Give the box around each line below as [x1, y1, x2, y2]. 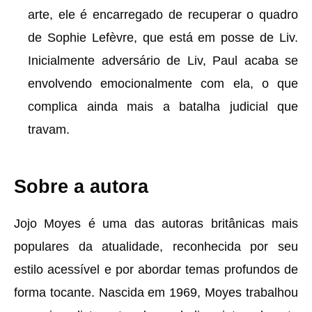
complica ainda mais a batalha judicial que [28, 99, 298, 114]
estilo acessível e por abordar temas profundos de [14, 262, 298, 277]
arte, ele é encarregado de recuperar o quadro [28, 7, 298, 22]
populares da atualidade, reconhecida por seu [14, 239, 298, 254]
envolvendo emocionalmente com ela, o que [28, 76, 298, 91]
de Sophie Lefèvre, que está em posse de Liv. [28, 30, 298, 45]
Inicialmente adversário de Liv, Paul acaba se [28, 53, 298, 68]
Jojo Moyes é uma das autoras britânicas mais [14, 216, 298, 231]
